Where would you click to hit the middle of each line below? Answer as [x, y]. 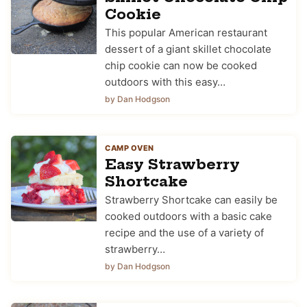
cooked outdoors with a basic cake [188, 216]
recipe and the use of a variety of [184, 232]
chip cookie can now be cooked [181, 65]
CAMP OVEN [130, 148]
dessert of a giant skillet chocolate [188, 49]
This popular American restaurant [186, 32]
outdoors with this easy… [165, 82]
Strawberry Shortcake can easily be [191, 199]
